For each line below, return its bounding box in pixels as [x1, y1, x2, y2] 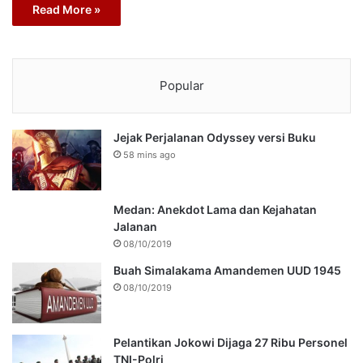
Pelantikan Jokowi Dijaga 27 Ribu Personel [113, 335, 348, 349]
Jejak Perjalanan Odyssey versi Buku [113, 130, 316, 144]
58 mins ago [123, 148, 176, 160]
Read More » [32, 2, 100, 16]
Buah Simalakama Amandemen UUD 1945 [113, 263, 341, 277]
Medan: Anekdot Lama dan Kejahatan [113, 202, 317, 216]
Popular [159, 77, 204, 93]
